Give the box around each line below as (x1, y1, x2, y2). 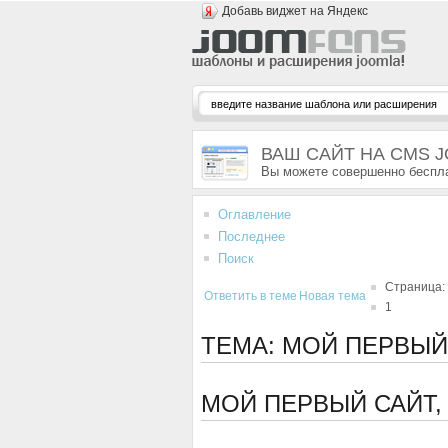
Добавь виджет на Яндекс (222, 4, 368, 18)
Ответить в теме (204, 289, 297, 303)
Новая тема (299, 289, 366, 303)
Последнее (218, 229, 285, 244)
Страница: (385, 280, 445, 294)
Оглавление (218, 207, 291, 222)
